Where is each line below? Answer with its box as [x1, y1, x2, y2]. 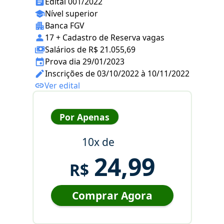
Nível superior [45, 8, 98, 19]
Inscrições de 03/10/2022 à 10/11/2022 [45, 68, 189, 79]
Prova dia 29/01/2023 [45, 56, 124, 67]
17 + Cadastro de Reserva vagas [45, 32, 164, 43]
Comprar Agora [71, 188, 152, 203]
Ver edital [44, 80, 80, 91]
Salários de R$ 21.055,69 [45, 44, 135, 55]
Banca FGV [45, 20, 84, 31]
